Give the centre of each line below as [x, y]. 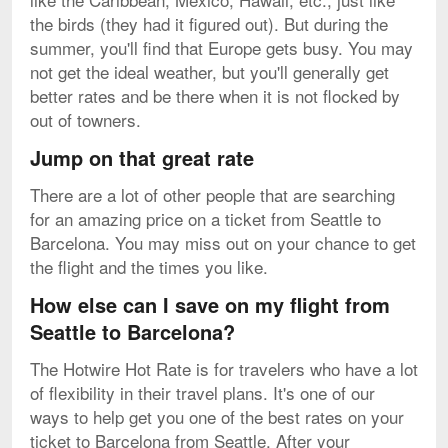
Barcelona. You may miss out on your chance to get [223, 243]
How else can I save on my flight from [210, 305]
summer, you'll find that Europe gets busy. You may [221, 48]
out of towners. [85, 120]
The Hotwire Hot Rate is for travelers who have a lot [224, 369]
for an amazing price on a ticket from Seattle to [205, 219]
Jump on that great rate [142, 158]
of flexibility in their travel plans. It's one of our [202, 393]
